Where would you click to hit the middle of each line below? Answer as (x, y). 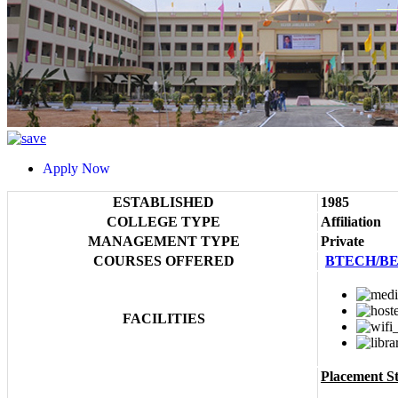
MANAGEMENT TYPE (163, 242)
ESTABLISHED (163, 203)
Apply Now (84, 169)
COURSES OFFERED (163, 261)
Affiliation (351, 222)
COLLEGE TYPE (163, 222)
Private (342, 242)
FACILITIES (163, 319)
